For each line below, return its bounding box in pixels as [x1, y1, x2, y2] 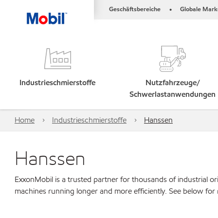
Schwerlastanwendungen [129, 89, 216, 99]
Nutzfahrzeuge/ [145, 77, 200, 88]
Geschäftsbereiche [109, 5, 161, 14]
